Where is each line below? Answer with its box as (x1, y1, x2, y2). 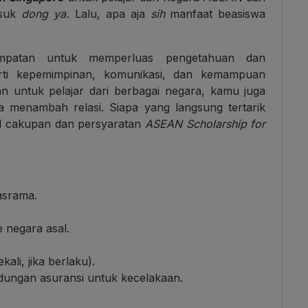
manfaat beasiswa (164, 7, 266, 21)
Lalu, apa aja (69, 7, 145, 21)
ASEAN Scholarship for (145, 117, 266, 131)
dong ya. (21, 7, 70, 21)
